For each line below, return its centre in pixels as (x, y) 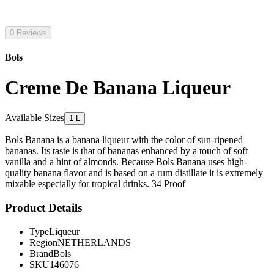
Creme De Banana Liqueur (118, 87)
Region (43, 242)
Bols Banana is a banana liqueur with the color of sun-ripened (124, 140)
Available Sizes (35, 118)
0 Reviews (28, 33)
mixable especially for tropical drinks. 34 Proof (95, 184)
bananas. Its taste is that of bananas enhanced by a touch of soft (126, 151)
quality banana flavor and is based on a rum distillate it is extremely (134, 173)
